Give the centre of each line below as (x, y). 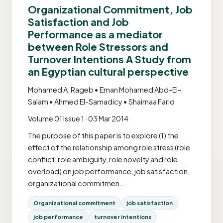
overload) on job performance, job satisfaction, (109, 171)
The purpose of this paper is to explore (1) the (103, 135)
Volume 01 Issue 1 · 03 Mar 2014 (78, 118)
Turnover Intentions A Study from (110, 59)
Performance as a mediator (95, 34)
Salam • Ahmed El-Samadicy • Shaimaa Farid (101, 102)
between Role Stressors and (98, 47)
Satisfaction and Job (78, 22)
